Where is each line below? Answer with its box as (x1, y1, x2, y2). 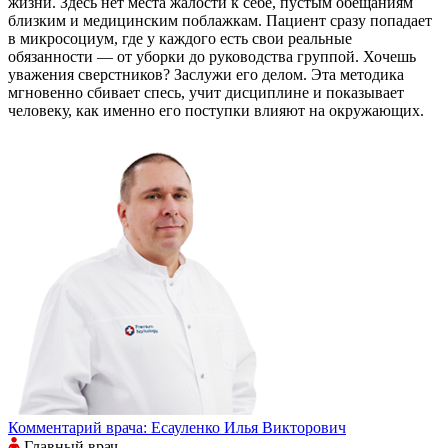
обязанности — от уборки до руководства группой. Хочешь (8, 48, 416, 66)
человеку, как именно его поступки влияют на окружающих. (8, 102, 424, 120)
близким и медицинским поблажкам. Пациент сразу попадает (8, 12, 432, 30)
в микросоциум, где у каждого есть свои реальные (8, 30, 352, 48)
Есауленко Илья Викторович (151, 419, 346, 437)
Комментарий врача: (8, 419, 147, 437)
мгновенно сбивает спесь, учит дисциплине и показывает (8, 84, 404, 102)
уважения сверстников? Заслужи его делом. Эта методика (8, 66, 404, 84)
